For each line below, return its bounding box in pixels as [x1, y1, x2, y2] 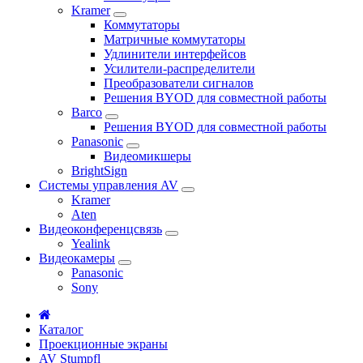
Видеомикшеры [104, 148, 191, 163]
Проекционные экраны [39, 336, 168, 351]
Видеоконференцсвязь [39, 221, 162, 236]
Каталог [39, 322, 83, 336]
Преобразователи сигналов [104, 75, 254, 90]
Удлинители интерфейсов [104, 46, 246, 61]
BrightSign [71, 163, 127, 177]
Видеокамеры [39, 250, 115, 265]
